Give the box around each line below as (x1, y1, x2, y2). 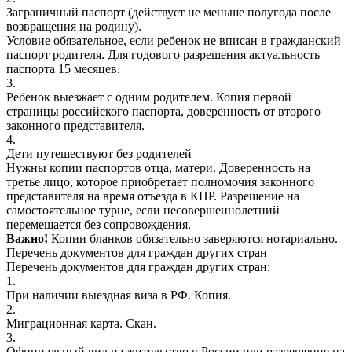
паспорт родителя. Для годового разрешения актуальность (6, 47, 320, 61)
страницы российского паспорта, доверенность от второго (6, 104, 321, 118)
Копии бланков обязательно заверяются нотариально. (51, 231, 338, 245)
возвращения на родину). (6, 19, 141, 33)
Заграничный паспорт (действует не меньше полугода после (6, 5, 331, 19)
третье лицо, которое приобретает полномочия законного (6, 174, 314, 189)
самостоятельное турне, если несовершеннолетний (6, 203, 280, 217)
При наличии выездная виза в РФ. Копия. (6, 288, 231, 302)
